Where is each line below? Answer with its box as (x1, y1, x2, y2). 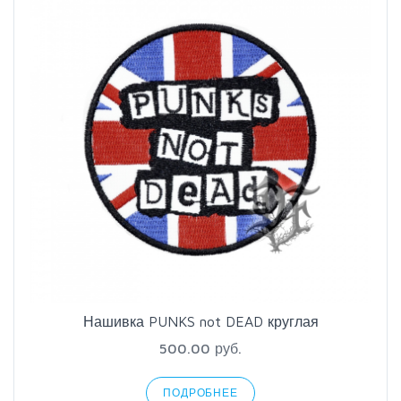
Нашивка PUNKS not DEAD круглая (82, 313, 319, 329)
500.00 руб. (159, 340, 242, 356)
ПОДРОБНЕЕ (163, 386, 238, 399)
